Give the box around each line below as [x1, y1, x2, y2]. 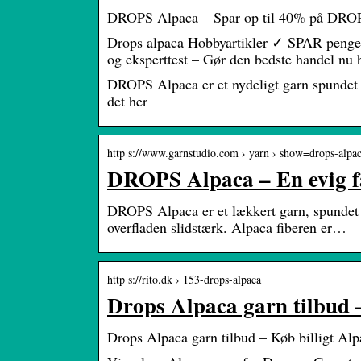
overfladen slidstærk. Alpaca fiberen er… [107, 218, 346, 238]
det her [107, 91, 147, 111]
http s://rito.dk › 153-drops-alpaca [107, 272, 261, 288]
